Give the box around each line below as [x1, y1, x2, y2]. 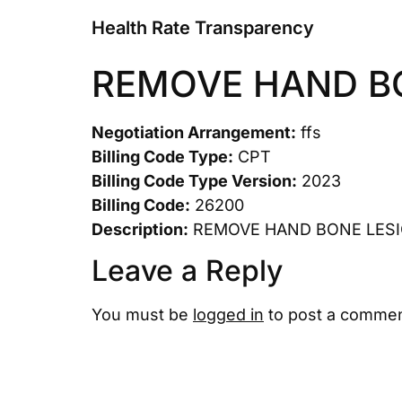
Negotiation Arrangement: [92, 123, 296, 142]
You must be [92, 305, 193, 325]
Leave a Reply [92, 253, 283, 289]
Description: [92, 220, 188, 239]
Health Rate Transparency [92, 17, 314, 39]
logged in [193, 305, 264, 325]
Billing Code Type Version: [92, 171, 297, 190]
